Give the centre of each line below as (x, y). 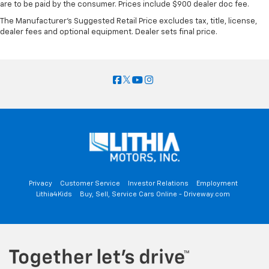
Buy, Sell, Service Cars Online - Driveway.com (155, 195)
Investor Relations (158, 184)
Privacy (40, 184)
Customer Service (90, 184)
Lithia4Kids (54, 195)
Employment (217, 184)
